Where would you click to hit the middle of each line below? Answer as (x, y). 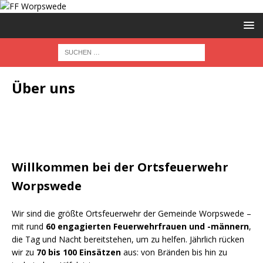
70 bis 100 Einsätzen (79, 252)
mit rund (29, 226)
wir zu (24, 252)
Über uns (43, 88)
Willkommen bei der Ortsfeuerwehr (120, 167)
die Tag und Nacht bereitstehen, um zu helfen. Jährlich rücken (128, 239)
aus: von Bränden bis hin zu (174, 252)
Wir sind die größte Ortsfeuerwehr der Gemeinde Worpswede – (131, 213)
